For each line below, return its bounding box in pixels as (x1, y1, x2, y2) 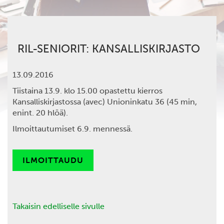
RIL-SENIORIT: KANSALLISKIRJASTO (17, 42, 200, 55)
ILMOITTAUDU (22, 155, 83, 165)
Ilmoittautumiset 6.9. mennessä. (12, 124, 132, 133)
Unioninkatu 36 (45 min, (105, 97, 197, 106)
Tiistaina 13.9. (12, 86, 62, 95)
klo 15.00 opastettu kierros (62, 86, 162, 95)
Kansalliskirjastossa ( (12, 97, 85, 106)
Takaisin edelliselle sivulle (12, 201, 104, 211)
